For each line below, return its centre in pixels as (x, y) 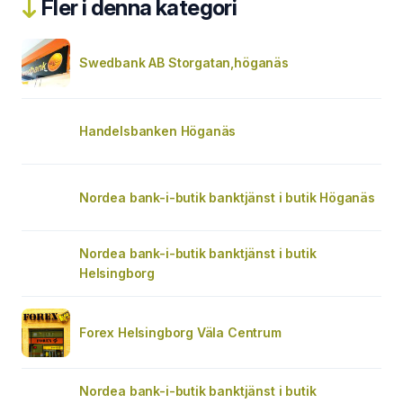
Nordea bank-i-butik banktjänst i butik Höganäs (227, 197)
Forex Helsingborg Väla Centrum (180, 332)
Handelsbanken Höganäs (158, 130)
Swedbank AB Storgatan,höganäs (184, 62)
